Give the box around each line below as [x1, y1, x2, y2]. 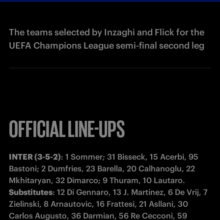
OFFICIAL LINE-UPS [9, 115, 125, 139]
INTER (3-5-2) [9, 152, 61, 162]
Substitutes [9, 187, 53, 197]
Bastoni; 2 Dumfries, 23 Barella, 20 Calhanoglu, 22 [9, 164, 195, 173]
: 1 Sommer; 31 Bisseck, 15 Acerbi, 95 [61, 152, 198, 162]
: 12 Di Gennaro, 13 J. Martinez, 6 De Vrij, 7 [53, 187, 208, 197]
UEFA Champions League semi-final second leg [9, 40, 204, 51]
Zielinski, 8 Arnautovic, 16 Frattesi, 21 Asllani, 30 [9, 199, 188, 209]
